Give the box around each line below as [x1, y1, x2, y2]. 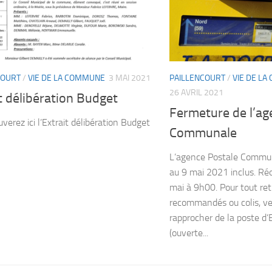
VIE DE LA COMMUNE [28, 73, 105, 84]
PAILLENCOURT [169, 73, 225, 84]
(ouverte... [169, 226, 208, 239]
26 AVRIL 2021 [169, 87, 223, 98]
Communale [169, 124, 237, 141]
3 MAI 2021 [109, 73, 151, 84]
